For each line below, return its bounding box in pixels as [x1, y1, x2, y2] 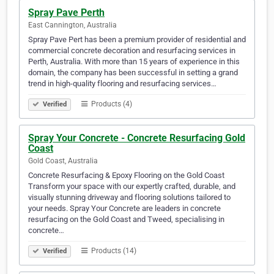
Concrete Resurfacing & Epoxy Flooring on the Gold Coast [28, 171, 224, 180]
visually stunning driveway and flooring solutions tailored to [28, 193, 231, 202]
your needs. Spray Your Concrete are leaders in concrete [28, 204, 221, 213]
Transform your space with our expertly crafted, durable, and [28, 182, 235, 191]
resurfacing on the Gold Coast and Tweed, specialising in [28, 215, 224, 224]
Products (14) [89, 246, 136, 256]
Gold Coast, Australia [28, 157, 98, 166]
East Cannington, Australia [28, 21, 117, 30]
